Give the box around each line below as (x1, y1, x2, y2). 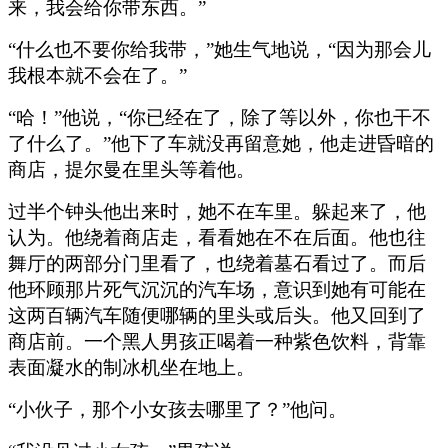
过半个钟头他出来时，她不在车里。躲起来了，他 (8, 200, 426, 222)
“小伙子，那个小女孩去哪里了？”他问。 (8, 398, 347, 420)
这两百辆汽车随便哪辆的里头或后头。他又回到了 (8, 304, 426, 326)
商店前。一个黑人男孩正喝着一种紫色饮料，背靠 (8, 330, 426, 352)
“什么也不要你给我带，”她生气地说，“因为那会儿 (8, 38, 431, 60)
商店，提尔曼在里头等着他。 (8, 158, 255, 180)
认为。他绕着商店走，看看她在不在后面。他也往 (8, 226, 426, 248)
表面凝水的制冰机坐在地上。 (8, 356, 255, 378)
